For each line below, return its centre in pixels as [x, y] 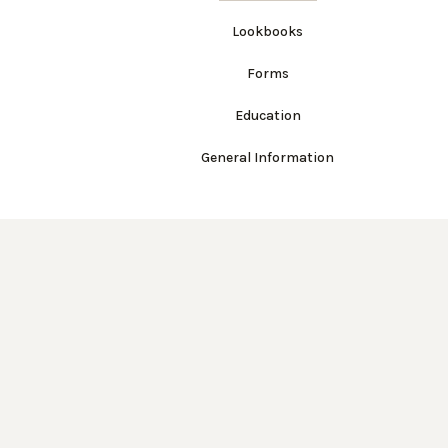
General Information [268, 157]
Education [267, 115]
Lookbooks [268, 31]
